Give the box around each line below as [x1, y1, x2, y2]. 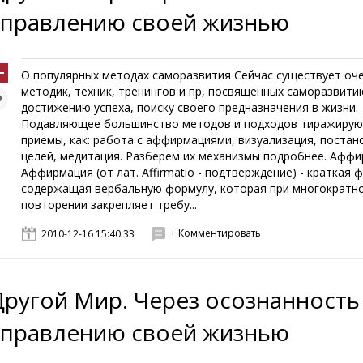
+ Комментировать [170, 226, 262, 240]
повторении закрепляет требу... [21, 197, 198, 212]
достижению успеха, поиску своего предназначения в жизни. [21, 100, 359, 115]
